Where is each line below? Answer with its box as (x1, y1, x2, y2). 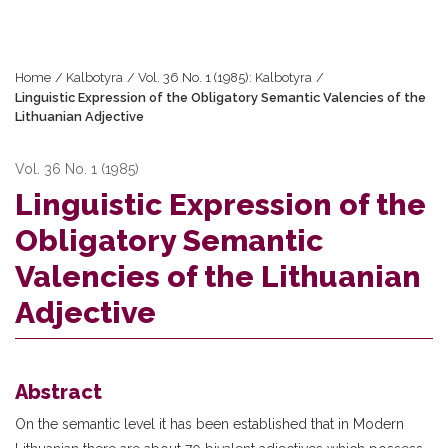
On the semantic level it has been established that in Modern (15, 416, 404, 432)
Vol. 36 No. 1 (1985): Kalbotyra (138, 70, 313, 85)
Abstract (15, 380, 102, 404)
